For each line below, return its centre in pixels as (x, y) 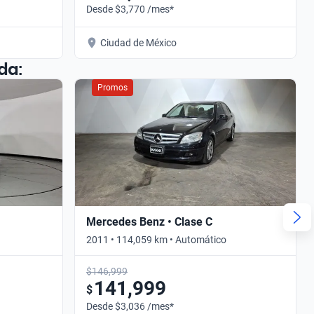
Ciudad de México (138, 42)
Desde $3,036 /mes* (130, 306)
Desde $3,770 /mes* (130, 9)
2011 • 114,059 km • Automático (156, 239)
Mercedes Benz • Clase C (149, 221)
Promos (112, 87)
